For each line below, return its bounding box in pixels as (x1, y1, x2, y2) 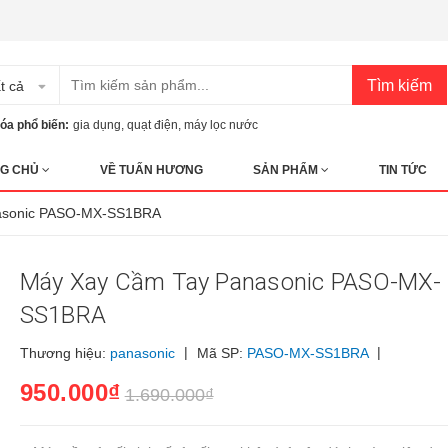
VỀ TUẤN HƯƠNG (100, 163, 203, 177)
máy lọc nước (184, 118, 258, 132)
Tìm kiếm (367, 76, 432, 94)
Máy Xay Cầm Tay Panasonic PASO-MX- (19, 268, 441, 296)
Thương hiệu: (19, 345, 110, 361)
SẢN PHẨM (253, 163, 321, 177)
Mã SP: (192, 345, 247, 361)
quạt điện (127, 118, 178, 132)
